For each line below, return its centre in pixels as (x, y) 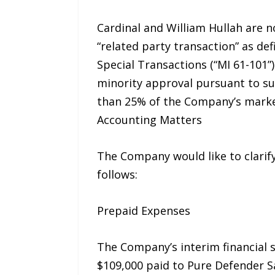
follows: (117, 174)
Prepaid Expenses (143, 210)
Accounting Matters (149, 120)
